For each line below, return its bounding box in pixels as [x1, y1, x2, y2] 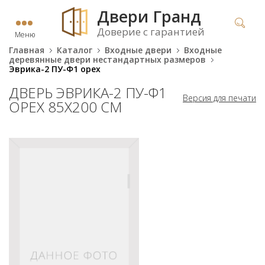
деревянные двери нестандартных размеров [9, 54, 206, 65]
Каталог [57, 44, 92, 56]
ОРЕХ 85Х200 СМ [9, 97, 122, 117]
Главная [9, 44, 44, 56]
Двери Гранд [97, 5, 201, 27]
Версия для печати [183, 92, 256, 104]
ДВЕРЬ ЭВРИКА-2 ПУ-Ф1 [9, 83, 167, 102]
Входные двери [105, 44, 172, 56]
